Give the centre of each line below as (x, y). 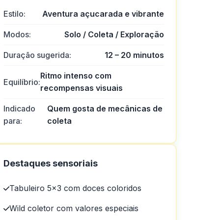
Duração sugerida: (38, 55)
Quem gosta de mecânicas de (105, 109)
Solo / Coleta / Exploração (114, 34)
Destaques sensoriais (51, 163)
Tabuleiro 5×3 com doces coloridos (76, 188)
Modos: (17, 34)
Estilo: (15, 14)
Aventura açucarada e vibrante (103, 14)
